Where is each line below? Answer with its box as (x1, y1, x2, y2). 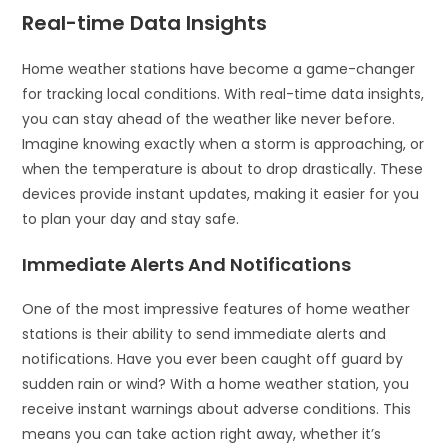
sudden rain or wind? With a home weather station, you (22, 373, 410, 394)
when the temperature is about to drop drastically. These (22, 158, 424, 179)
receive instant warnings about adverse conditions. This (22, 398, 412, 419)
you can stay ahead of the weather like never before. (22, 108, 396, 129)
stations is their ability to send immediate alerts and (22, 323, 387, 344)
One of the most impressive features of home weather (22, 298, 411, 319)
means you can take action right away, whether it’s (22, 423, 382, 444)
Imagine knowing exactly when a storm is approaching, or (22, 133, 425, 154)
